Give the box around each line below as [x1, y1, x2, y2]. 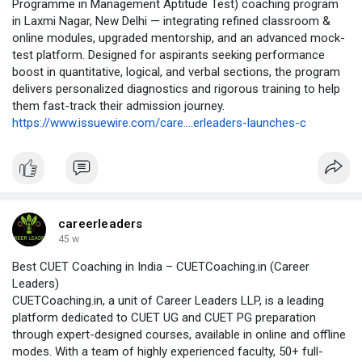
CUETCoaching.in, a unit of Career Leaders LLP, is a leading [12, 293, 324, 308]
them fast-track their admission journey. [12, 98, 225, 113]
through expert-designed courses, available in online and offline [12, 326, 346, 342]
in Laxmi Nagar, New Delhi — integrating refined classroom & [12, 13, 330, 28]
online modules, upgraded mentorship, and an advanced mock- [12, 30, 345, 45]
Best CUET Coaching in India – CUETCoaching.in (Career [12, 259, 309, 274]
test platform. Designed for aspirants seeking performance [12, 47, 325, 62]
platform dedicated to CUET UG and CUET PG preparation [12, 309, 316, 325]
